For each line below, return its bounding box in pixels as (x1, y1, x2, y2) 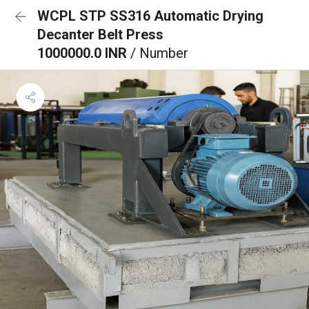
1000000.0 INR (37, 45, 130, 61)
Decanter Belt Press (37, 26, 163, 43)
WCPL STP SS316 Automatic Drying (37, 8, 263, 24)
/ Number (130, 45, 188, 61)
